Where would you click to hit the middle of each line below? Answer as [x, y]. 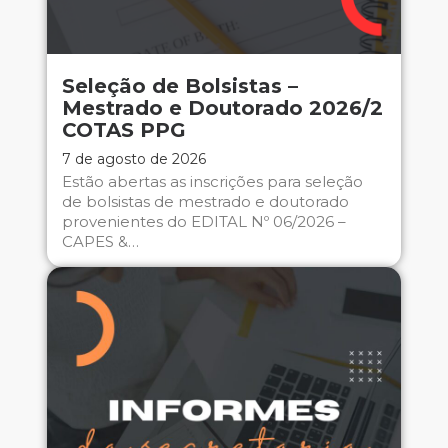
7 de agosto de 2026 [133, 159]
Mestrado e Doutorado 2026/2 [222, 108]
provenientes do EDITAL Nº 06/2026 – [203, 222]
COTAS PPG [123, 130]
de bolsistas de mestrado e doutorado [205, 202]
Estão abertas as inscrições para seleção [212, 182]
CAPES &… [100, 242]
